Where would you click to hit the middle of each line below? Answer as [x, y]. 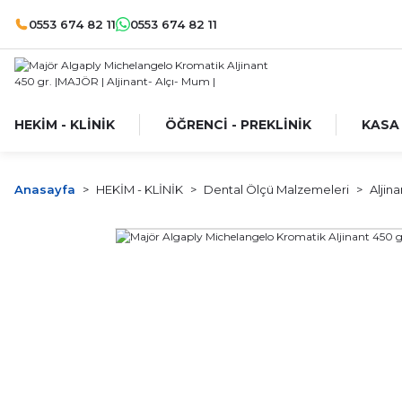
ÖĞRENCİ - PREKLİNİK [238, 125]
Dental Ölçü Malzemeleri [276, 189]
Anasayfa [45, 189]
